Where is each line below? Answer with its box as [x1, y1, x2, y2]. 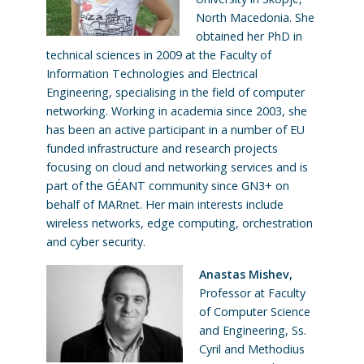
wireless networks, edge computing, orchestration [45, 214, 313, 231]
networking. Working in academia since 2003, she [45, 102, 307, 119]
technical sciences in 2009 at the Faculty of [45, 46, 271, 63]
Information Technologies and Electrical [45, 65, 258, 81]
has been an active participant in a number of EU [45, 121, 305, 137]
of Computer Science [198, 304, 310, 320]
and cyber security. [45, 233, 145, 249]
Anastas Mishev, [198, 266, 292, 283]
